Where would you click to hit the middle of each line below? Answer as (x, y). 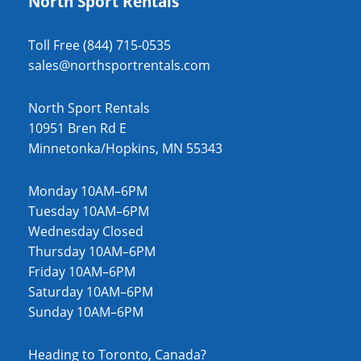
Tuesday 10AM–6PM (89, 212)
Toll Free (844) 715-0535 (100, 46)
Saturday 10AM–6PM (91, 292)
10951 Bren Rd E (77, 129)
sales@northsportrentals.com (119, 66)
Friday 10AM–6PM (82, 272)
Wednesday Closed (86, 232)
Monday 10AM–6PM (88, 191)
